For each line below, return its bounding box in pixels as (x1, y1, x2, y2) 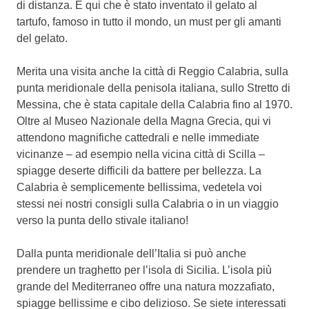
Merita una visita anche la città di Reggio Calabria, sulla (17, 65, 288, 77)
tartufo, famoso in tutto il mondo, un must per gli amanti (17, 15, 281, 28)
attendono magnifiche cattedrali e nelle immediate (17, 131, 259, 143)
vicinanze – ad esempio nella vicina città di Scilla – (17, 148, 265, 160)
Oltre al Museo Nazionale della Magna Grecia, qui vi (17, 114, 271, 127)
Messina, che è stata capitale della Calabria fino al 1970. (17, 98, 292, 110)
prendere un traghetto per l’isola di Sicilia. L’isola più (17, 263, 272, 276)
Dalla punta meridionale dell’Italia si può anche (17, 247, 246, 259)
